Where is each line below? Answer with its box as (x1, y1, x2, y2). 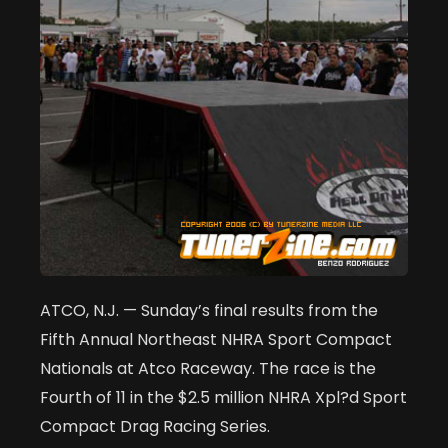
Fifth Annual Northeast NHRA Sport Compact (40, 328, 392, 352)
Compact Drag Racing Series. (40, 415, 270, 439)
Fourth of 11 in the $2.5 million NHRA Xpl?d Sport (40, 386, 407, 410)
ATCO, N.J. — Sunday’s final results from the (40, 299, 378, 323)
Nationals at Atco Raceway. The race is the (40, 357, 376, 381)
